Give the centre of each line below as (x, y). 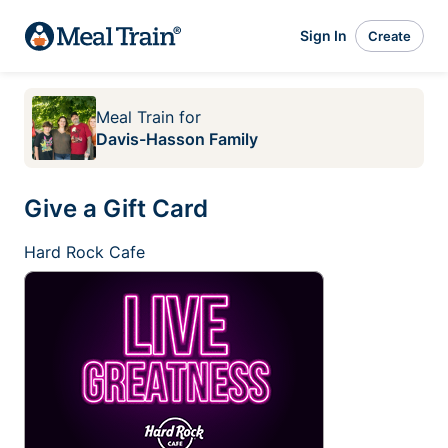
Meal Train (135, 117)
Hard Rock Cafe (84, 252)
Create (389, 35)
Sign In (323, 35)
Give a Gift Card (116, 208)
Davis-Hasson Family (177, 139)
